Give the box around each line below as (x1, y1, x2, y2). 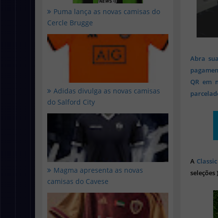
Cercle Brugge (47, 18, 93, 27)
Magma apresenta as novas (54, 165, 143, 175)
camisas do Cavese (47, 177, 109, 186)
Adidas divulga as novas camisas (54, 86, 160, 95)
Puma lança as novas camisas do (54, 7, 160, 16)
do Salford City (47, 97, 95, 107)
